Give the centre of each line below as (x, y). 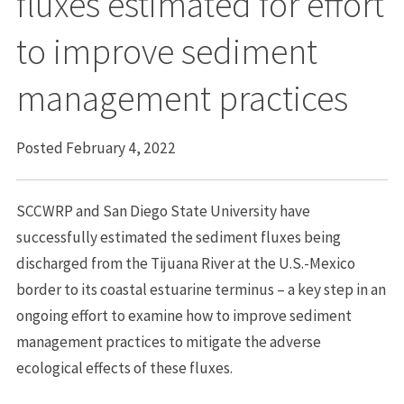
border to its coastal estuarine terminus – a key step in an (201, 289)
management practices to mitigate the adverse (168, 341)
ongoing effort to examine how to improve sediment (184, 315)
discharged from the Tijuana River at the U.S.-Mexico (185, 263)
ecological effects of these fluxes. (124, 367)
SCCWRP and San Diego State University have (163, 211)
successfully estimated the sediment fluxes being (178, 237)
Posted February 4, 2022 (96, 147)
